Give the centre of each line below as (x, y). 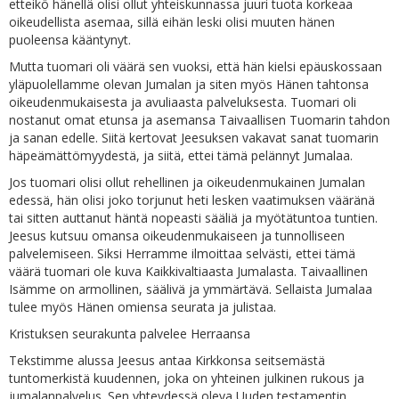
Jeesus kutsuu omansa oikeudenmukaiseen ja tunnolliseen (177, 236)
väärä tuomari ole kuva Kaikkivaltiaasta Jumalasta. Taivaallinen (188, 271)
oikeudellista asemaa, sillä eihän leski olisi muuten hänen (172, 22)
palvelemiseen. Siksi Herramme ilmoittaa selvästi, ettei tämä (182, 253)
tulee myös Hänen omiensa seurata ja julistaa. (142, 307)
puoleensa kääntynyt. (70, 40)
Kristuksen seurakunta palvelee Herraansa (130, 334)
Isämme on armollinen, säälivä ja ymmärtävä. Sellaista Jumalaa (191, 289)
